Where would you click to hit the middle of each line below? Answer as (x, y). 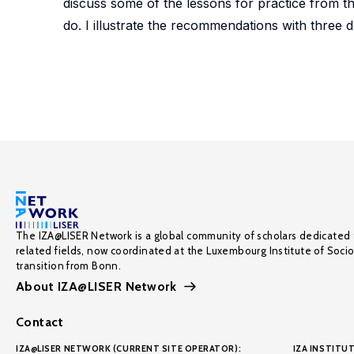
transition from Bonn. (69, 265)
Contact (40, 322)
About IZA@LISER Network (96, 286)
